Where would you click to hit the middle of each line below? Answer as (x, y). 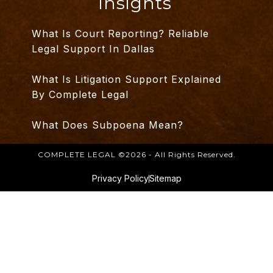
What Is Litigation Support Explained (127, 80)
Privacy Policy (120, 179)
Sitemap (165, 179)
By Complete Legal (80, 95)
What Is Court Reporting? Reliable (121, 34)
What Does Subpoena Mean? (108, 125)
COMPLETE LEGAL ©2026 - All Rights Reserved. (136, 155)
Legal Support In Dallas (94, 49)
